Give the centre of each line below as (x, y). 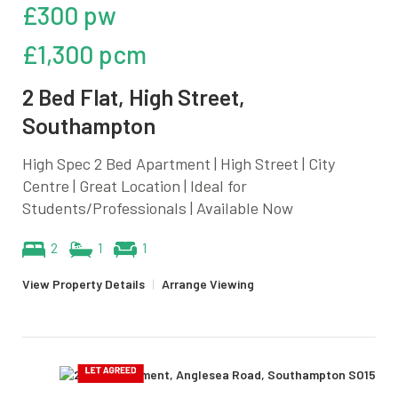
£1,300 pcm (84, 54)
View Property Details (84, 283)
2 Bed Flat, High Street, (134, 96)
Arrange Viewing (208, 283)
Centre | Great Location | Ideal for (135, 185)
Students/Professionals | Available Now (158, 207)
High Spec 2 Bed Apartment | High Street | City (179, 163)
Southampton (89, 125)
